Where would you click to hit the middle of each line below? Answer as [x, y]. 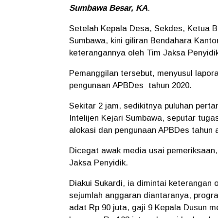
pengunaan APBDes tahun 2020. [132, 85]
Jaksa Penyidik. [99, 163]
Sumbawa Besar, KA [108, 8]
